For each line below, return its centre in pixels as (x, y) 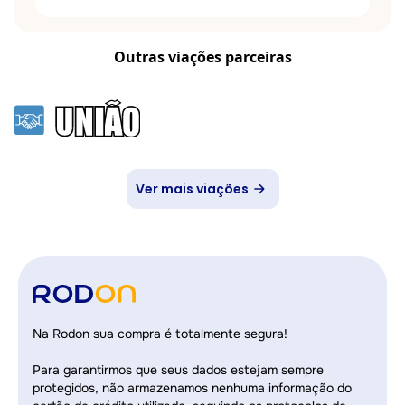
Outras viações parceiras (202, 57)
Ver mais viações (192, 189)
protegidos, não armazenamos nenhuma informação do (192, 388)
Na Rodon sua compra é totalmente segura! (160, 334)
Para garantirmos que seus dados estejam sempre (178, 370)
